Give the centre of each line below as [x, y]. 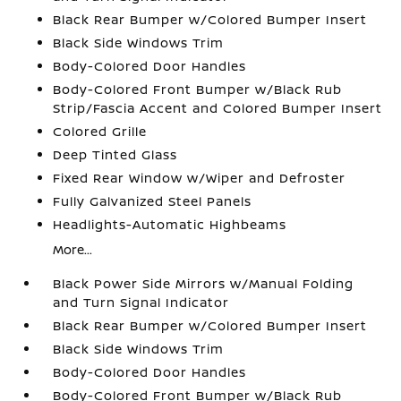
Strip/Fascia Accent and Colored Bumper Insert [218, 108]
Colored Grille [100, 131]
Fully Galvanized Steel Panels [153, 201]
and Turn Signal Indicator [141, 302]
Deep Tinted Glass [115, 154]
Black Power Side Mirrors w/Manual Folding [204, 283]
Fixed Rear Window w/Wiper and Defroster [200, 178]
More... [73, 249]
